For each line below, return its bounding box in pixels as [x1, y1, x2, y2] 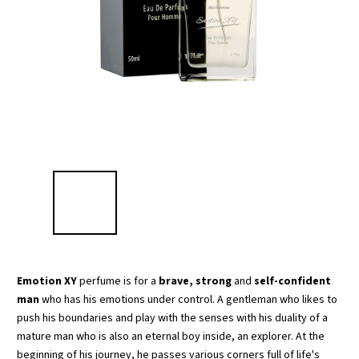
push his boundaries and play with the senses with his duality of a [17, 310, 328, 326]
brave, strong [156, 273, 232, 289]
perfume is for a [77, 273, 156, 289]
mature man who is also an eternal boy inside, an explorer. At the [17, 329, 325, 345]
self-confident [252, 273, 331, 289]
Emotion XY [17, 273, 77, 289]
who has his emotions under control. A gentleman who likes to [39, 292, 337, 308]
